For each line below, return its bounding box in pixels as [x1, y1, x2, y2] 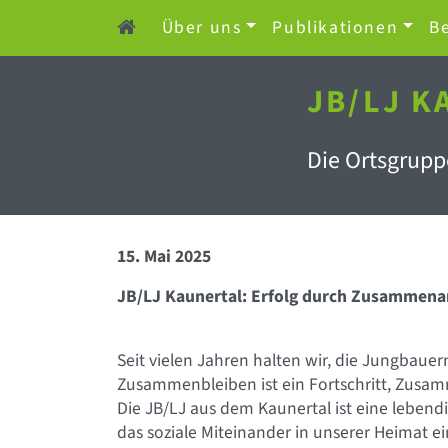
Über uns [161, 15, 242, 40]
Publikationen [272, 15, 399, 40]
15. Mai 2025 [117, 244, 211, 269]
